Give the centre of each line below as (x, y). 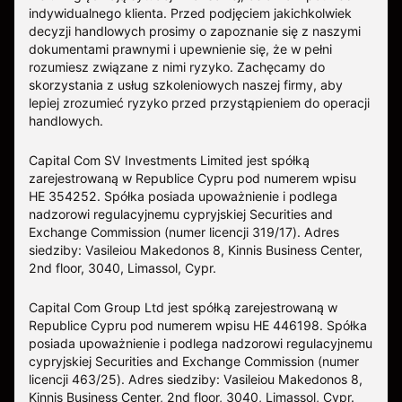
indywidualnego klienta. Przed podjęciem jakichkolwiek (190, 13)
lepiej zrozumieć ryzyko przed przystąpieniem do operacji (199, 102)
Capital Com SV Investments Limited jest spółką (169, 160)
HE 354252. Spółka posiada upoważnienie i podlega (183, 196)
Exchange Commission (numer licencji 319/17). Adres (184, 232)
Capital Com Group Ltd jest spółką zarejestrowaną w (183, 307)
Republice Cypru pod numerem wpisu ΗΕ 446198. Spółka (198, 325)
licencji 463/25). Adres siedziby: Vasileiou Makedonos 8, (196, 379)
